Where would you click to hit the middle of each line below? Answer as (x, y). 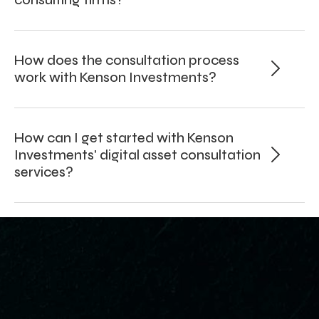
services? (44, 172)
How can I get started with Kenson (124, 138)
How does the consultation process (127, 61)
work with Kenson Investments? (115, 78)
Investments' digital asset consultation (137, 155)
